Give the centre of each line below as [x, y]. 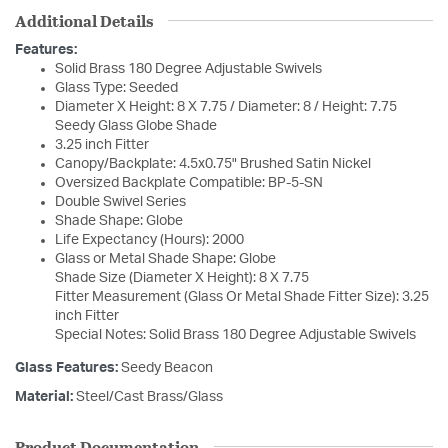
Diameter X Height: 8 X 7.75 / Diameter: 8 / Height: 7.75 [226, 106]
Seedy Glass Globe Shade [136, 125]
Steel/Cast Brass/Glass [149, 396]
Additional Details [84, 20]
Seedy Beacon [167, 367]
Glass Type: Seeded [116, 87]
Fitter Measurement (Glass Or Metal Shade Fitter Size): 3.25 [242, 296]
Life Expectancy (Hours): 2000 [149, 239]
